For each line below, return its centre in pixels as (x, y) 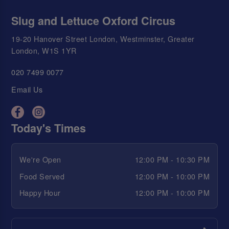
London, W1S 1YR (44, 50)
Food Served (42, 176)
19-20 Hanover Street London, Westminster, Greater (103, 38)
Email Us (27, 89)
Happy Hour (40, 193)
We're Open (40, 159)
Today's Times (49, 128)
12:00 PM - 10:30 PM (172, 159)
